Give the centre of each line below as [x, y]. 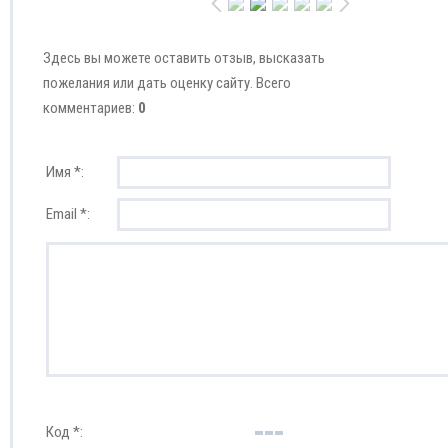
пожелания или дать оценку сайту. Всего [167, 82]
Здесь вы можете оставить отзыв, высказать [184, 57]
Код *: [64, 431]
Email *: [68, 213]
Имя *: [65, 171]
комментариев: [90, 107]
